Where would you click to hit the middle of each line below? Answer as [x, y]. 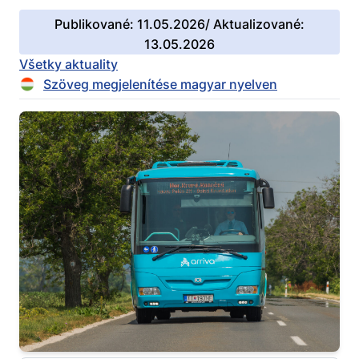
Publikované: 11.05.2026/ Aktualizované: [179, 24]
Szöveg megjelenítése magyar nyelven [160, 84]
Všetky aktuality [69, 64]
